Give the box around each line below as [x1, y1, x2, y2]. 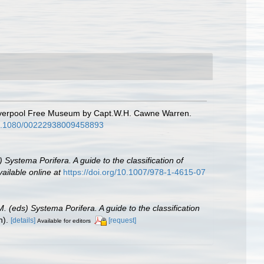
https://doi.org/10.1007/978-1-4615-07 [63, 167, 206, 177]
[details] [11, 216, 35, 225]
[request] [108, 216, 136, 225]
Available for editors [37, 217, 91, 224]
